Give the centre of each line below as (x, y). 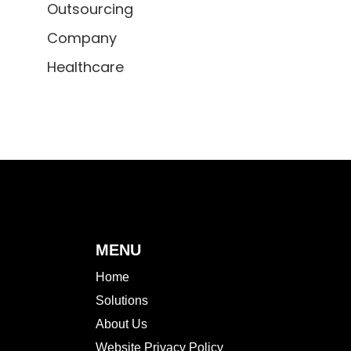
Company (82, 38)
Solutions (122, 300)
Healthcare (85, 67)
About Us (121, 324)
